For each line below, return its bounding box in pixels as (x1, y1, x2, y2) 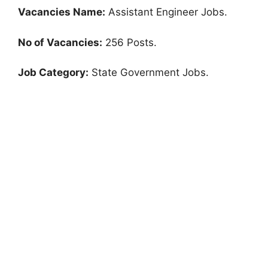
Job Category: (18, 66, 89, 78)
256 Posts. (102, 36, 157, 48)
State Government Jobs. (89, 66, 209, 78)
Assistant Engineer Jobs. (105, 6, 227, 18)
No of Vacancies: (18, 36, 102, 48)
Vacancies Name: (18, 6, 105, 18)
